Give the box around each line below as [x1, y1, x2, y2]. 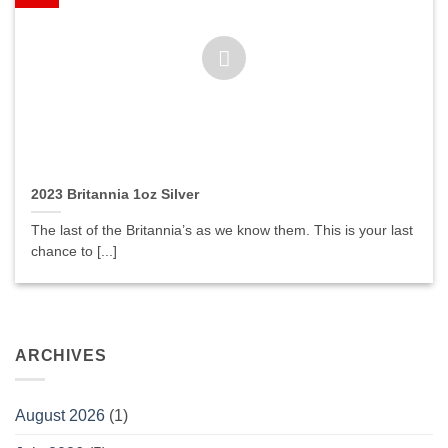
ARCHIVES [15, 346, 107, 364]
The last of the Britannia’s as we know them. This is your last [31, 223, 414, 239]
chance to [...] [31, 244, 118, 260]
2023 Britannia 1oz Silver [31, 187, 200, 203]
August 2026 [15, 407, 105, 425]
